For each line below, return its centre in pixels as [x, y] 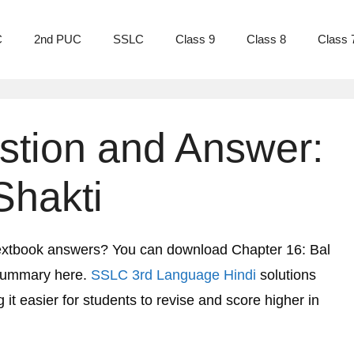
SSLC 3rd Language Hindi [173, 275]
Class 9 [195, 39]
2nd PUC [58, 39]
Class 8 [266, 39]
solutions [286, 275]
